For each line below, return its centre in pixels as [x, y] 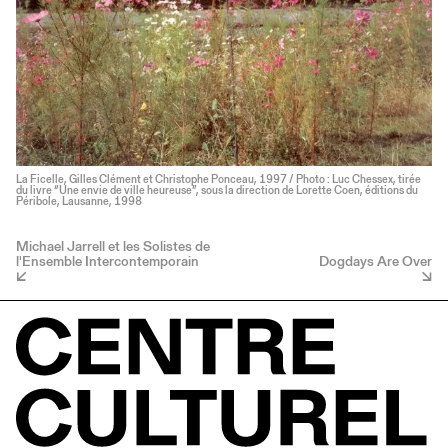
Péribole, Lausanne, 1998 [79, 201]
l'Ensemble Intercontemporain [107, 260]
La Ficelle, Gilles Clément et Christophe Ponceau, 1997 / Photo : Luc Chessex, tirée [218, 179]
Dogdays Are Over [375, 260]
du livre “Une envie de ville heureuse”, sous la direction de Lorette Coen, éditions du [217, 190]
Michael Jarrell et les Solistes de [113, 245]
